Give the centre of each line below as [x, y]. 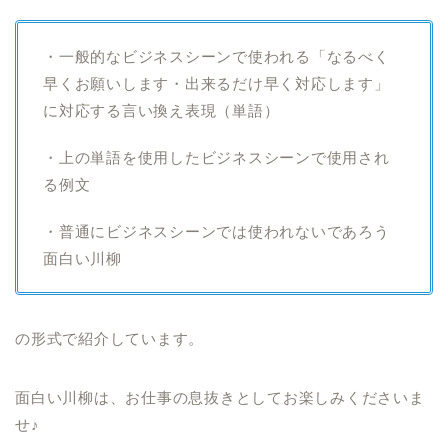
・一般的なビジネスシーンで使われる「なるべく [216, 56]
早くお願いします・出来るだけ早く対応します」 [216, 83]
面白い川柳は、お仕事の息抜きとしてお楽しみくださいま [220, 397]
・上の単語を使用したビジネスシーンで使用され [216, 157]
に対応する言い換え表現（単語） [161, 110]
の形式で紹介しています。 [110, 338]
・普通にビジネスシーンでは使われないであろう [216, 231]
